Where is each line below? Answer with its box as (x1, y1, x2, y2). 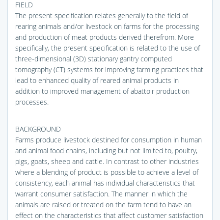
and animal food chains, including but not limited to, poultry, (15, 145, 197, 155)
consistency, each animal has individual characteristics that (15, 178, 195, 188)
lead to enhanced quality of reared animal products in (15, 75, 179, 85)
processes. (15, 97, 49, 107)
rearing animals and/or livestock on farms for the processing (15, 21, 199, 31)
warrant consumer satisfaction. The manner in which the (15, 189, 188, 198)
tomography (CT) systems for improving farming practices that (15, 64, 203, 74)
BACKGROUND (15, 124, 61, 134)
